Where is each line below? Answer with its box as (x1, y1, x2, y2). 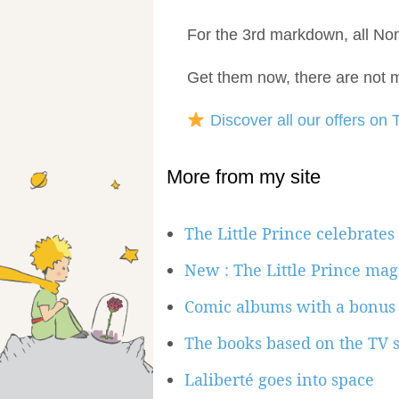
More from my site (167, 166, 321, 188)
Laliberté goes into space (184, 369, 374, 390)
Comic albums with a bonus (184, 296, 395, 317)
